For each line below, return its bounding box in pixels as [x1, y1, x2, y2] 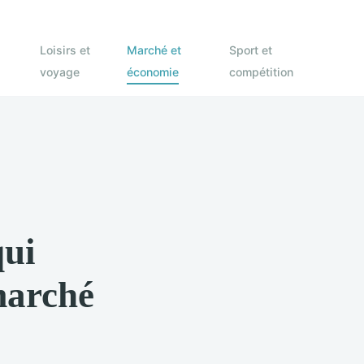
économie [126, 65, 179, 79]
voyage [39, 65, 80, 79]
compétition [228, 65, 293, 79]
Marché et [126, 43, 181, 57]
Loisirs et [39, 43, 90, 57]
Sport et [228, 43, 272, 57]
